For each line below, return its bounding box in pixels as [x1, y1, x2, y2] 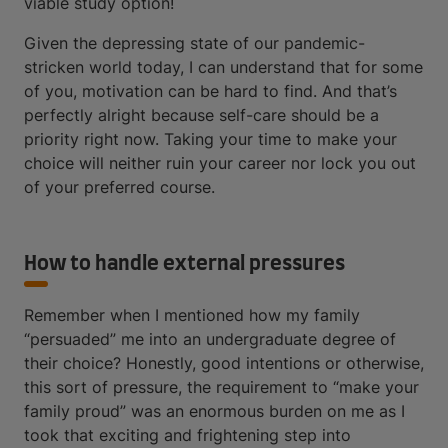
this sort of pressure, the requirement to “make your [24, 376, 419, 397]
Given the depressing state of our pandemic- [24, 32, 365, 53]
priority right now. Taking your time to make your [24, 128, 397, 149]
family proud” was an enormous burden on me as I [24, 400, 405, 421]
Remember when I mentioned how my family [24, 304, 360, 325]
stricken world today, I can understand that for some [24, 56, 423, 77]
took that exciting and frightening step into [24, 424, 351, 445]
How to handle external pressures [24, 253, 345, 274]
